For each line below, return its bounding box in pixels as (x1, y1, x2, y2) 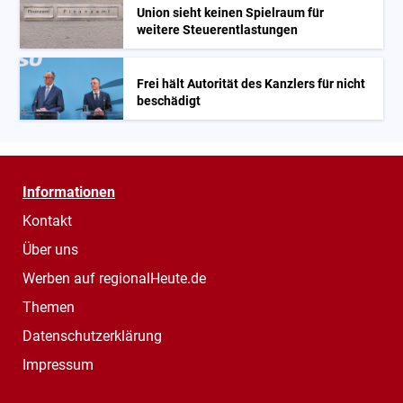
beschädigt (137, 93, 201, 109)
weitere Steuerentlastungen (137, 22, 299, 38)
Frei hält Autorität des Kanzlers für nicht (137, 76, 366, 92)
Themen (22, 298, 75, 316)
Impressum (22, 355, 94, 373)
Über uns (22, 240, 78, 258)
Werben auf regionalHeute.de (22, 269, 206, 287)
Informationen (22, 183, 115, 201)
